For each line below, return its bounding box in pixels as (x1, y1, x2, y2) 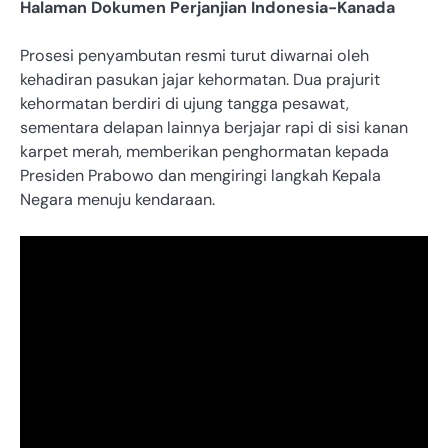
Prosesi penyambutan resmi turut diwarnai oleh (20, 45, 369, 67)
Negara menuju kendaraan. (20, 189, 215, 211)
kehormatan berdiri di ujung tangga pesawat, (20, 93, 349, 115)
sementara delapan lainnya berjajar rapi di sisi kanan (20, 117, 408, 139)
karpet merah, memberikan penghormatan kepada (20, 141, 389, 163)
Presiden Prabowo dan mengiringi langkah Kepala (20, 165, 381, 187)
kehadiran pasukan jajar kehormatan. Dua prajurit (20, 69, 380, 91)
